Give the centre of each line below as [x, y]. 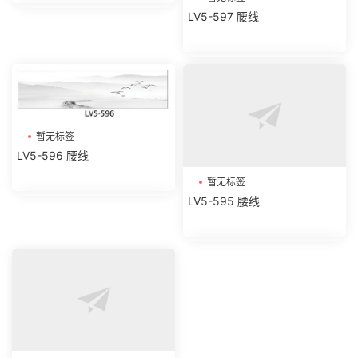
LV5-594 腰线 [224, 289]
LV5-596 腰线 [53, 155]
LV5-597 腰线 [223, 16]
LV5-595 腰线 [224, 152]
